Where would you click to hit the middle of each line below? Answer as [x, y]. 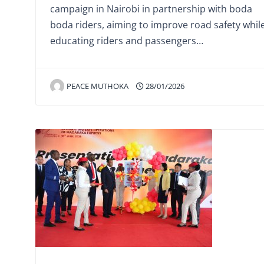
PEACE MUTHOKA [98, 86]
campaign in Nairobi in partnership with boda [151, 9]
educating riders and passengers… [127, 40]
